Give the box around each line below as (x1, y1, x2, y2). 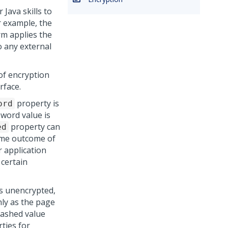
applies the (8, 29, 52, 40)
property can (9, 121, 60, 132)
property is (15, 98, 59, 109)
